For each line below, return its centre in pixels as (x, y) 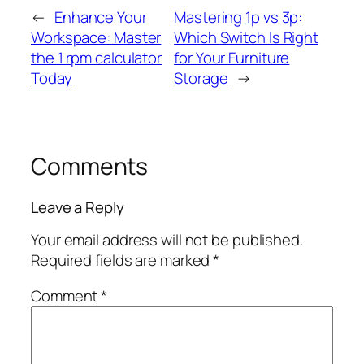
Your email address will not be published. (167, 240)
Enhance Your (100, 17)
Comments (90, 167)
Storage (201, 78)
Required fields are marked (122, 260)
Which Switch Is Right (247, 38)
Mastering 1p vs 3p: (238, 17)
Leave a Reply (78, 207)
